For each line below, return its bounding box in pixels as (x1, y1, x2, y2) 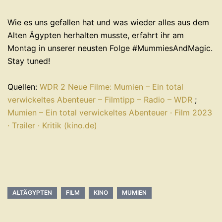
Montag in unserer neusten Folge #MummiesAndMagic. (7, 43, 213, 53)
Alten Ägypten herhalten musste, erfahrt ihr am (7, 30, 184, 40)
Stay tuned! (7, 55, 50, 66)
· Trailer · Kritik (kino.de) (7, 120, 97, 130)
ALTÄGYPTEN (12, 188, 52, 196)
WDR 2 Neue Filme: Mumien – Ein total (40, 81, 183, 92)
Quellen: (7, 81, 40, 92)
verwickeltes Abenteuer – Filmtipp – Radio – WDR (7, 94, 192, 105)
